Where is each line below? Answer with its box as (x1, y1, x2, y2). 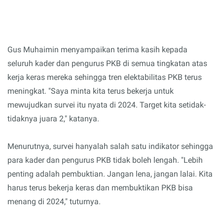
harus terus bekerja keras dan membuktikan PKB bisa (7, 183, 193, 192)
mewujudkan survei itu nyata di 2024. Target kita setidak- (7, 100, 206, 110)
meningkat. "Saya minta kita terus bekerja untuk (7, 86, 174, 96)
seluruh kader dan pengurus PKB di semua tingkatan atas (7, 58, 207, 68)
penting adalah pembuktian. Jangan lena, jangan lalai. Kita (7, 169, 213, 179)
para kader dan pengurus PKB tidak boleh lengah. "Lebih (7, 155, 203, 165)
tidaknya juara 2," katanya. (7, 113, 99, 123)
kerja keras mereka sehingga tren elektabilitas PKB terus (7, 72, 202, 82)
